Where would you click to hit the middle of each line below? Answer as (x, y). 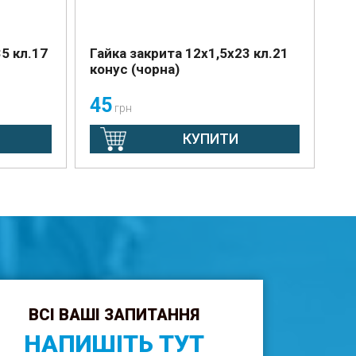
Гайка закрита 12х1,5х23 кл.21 (189, 53)
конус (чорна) (134, 69)
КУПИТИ (210, 139)
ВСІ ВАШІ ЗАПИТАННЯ (114, 315)
